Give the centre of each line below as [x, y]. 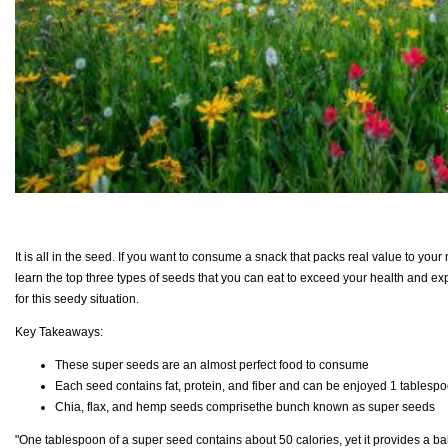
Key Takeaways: [59, 331]
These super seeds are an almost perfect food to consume [212, 364]
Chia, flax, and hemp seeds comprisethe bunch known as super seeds [245, 406]
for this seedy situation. [77, 298]
